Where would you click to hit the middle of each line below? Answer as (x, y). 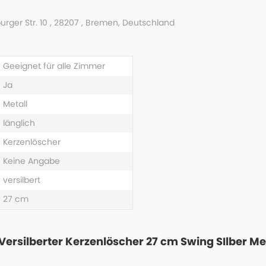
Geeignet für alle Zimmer (54, 66)
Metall (15, 104)
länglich (19, 123)
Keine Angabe (31, 161)
